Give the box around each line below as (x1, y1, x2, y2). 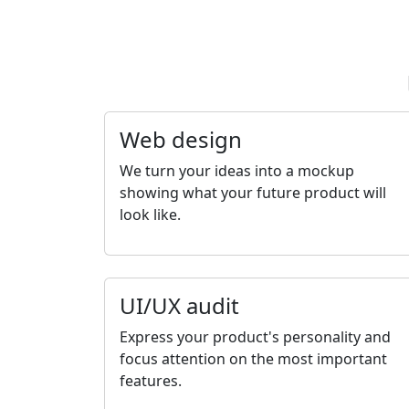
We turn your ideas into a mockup (120, 161, 354, 181)
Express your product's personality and (120, 327, 391, 347)
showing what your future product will (120, 183, 386, 203)
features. (120, 371, 182, 391)
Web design (120, 124, 242, 154)
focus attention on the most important (120, 349, 387, 369)
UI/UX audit (120, 290, 239, 320)
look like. (120, 204, 181, 225)
